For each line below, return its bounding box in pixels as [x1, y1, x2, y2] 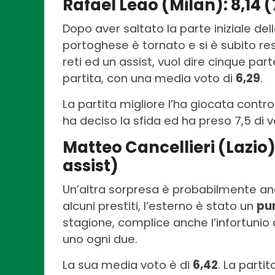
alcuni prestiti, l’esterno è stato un [63, 198, 257, 214]
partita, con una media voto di [63, 70, 236, 86]
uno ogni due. [63, 231, 137, 247]
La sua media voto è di [63, 257, 193, 273]
